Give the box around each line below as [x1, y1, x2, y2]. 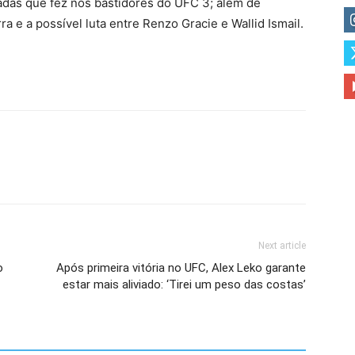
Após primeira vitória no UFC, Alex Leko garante [56, 261, 306, 275]
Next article [258, 240, 306, 251]
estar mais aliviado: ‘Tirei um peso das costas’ [63, 277, 306, 292]
